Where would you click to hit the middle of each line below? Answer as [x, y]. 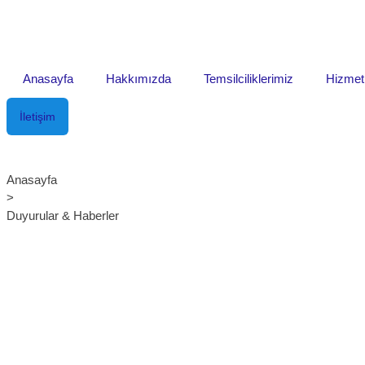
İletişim [37, 117]
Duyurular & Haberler [63, 215]
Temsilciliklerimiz [248, 79]
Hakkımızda [139, 79]
